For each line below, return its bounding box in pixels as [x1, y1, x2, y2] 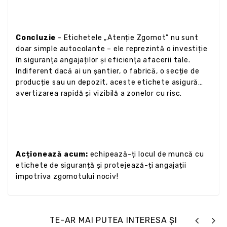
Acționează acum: [16, 149, 90, 159]
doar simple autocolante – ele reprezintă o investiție [16, 44, 208, 53]
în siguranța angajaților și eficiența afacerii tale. [16, 55, 191, 64]
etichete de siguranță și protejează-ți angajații [16, 161, 186, 170]
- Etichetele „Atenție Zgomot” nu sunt [56, 33, 199, 42]
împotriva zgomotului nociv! [16, 172, 119, 181]
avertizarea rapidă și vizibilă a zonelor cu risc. [16, 89, 182, 98]
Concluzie [16, 33, 56, 42]
